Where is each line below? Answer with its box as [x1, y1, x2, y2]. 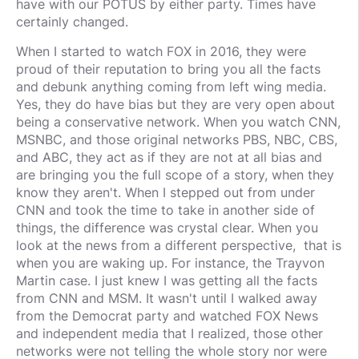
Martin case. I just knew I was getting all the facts [16, 272, 317, 289]
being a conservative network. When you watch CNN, [16, 114, 341, 131]
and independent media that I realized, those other [16, 325, 323, 342]
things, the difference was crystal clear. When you [16, 220, 318, 236]
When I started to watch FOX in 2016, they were [16, 43, 306, 60]
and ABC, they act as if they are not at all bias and [16, 149, 322, 166]
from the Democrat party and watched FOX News [16, 308, 318, 325]
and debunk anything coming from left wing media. [16, 79, 326, 95]
